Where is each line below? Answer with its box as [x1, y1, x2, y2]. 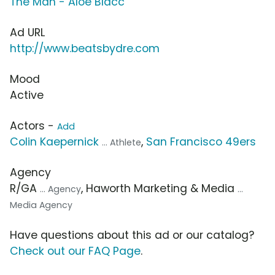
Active [10, 88, 44, 103]
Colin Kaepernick [10, 134, 99, 150]
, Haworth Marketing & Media [81, 181, 238, 196]
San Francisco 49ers [146, 134, 256, 150]
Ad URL [10, 25, 45, 41]
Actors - [10, 118, 57, 134]
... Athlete [102, 136, 141, 149]
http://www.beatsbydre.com [10, 41, 160, 56]
